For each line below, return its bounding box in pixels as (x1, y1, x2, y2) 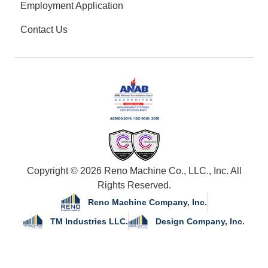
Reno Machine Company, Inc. (87, 197, 207, 207)
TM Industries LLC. (50, 216, 128, 226)
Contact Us (20, 25, 68, 35)
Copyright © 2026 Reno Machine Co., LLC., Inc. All (26, 166, 242, 176)
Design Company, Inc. (156, 216, 245, 226)
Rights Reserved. (97, 180, 171, 191)
